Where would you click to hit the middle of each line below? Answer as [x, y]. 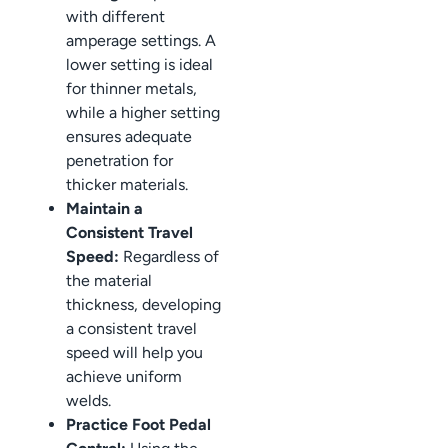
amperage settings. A [141, 40]
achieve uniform [124, 376]
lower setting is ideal [139, 64]
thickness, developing [143, 304]
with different [115, 16]
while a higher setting [143, 112]
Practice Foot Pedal [138, 424]
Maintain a [104, 208]
